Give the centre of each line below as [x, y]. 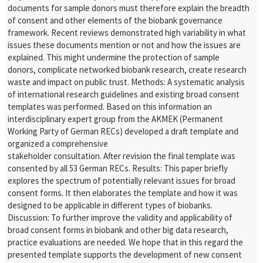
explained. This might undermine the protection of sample [114, 57]
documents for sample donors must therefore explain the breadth [129, 8]
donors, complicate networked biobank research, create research [127, 70]
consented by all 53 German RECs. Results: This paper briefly [118, 168]
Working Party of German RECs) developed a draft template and [123, 131]
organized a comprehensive [58, 144]
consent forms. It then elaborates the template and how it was [123, 193]
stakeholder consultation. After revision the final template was [122, 156]
